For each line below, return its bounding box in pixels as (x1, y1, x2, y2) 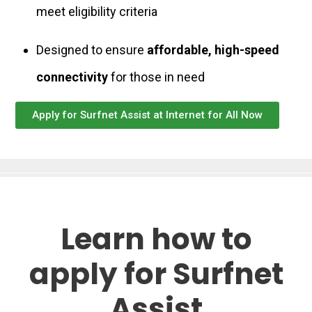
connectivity (36, 70, 109, 84)
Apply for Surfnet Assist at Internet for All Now (32, 109, 263, 121)
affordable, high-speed (147, 42, 280, 57)
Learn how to (60, 219, 252, 260)
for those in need (108, 70, 205, 84)
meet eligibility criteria (36, 4, 158, 19)
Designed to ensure (36, 42, 148, 57)
